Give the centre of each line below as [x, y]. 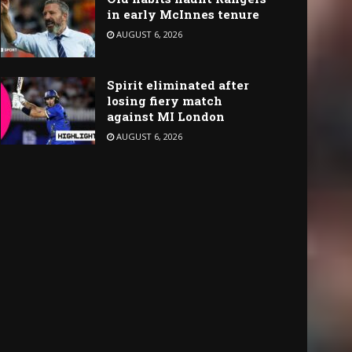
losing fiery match [165, 101]
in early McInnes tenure [183, 14]
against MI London [166, 117]
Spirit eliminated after [178, 85]
